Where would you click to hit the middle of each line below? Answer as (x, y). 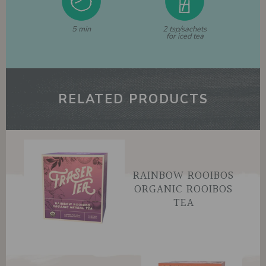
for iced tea (185, 37)
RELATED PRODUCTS (133, 99)
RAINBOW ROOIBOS (183, 175)
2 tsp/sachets (185, 29)
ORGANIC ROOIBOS (183, 189)
